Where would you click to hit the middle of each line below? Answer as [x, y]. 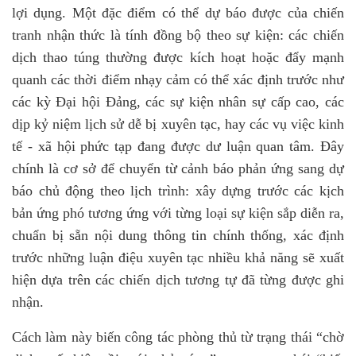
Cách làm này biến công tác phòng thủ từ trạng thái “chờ [178, 337]
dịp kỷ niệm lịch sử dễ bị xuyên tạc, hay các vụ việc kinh [178, 124]
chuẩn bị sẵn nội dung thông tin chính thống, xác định [178, 235]
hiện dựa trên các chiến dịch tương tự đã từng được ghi [178, 280]
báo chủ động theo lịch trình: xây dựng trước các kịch [178, 191]
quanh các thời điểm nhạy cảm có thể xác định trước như [178, 79]
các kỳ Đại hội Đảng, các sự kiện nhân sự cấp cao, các [178, 102]
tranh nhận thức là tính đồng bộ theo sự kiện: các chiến [178, 35]
